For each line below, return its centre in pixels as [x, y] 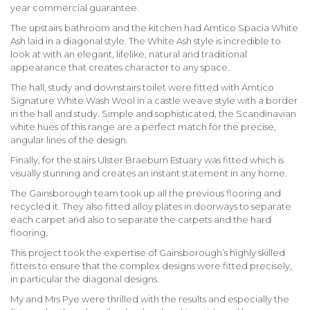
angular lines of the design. [69, 139]
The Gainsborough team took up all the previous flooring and [146, 193]
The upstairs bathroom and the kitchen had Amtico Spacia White [154, 27]
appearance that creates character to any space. [120, 67]
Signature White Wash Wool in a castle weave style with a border [154, 100]
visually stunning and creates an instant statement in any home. [149, 173]
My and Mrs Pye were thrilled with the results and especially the [150, 299]
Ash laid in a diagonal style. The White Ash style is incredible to [146, 40]
